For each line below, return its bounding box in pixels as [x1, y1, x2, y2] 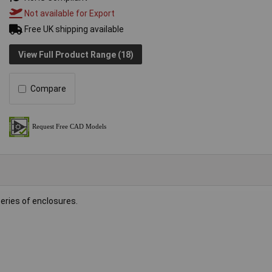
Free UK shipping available [22, 24, 124, 35]
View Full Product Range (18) [18, 49, 134, 59]
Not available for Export [22, 8, 115, 19]
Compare [30, 84, 67, 94]
